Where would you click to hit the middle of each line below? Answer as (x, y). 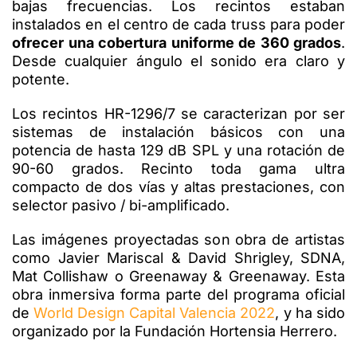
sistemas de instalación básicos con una (178, 131)
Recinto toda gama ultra (243, 168)
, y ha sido (310, 312)
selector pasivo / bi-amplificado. (121, 205)
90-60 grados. (77, 168)
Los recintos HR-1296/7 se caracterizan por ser (178, 113)
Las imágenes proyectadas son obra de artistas (178, 239)
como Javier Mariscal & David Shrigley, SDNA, (178, 257)
